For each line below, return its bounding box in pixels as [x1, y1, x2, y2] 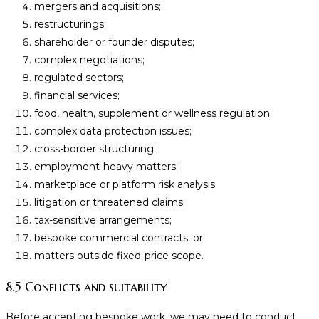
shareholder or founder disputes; [34, 36, 194, 48]
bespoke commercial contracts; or [34, 231, 203, 244]
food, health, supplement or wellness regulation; [34, 107, 272, 120]
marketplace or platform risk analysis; [34, 178, 217, 191]
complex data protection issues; [34, 125, 192, 137]
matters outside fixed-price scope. [34, 249, 204, 262]
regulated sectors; [34, 71, 124, 84]
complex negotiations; [34, 53, 145, 66]
